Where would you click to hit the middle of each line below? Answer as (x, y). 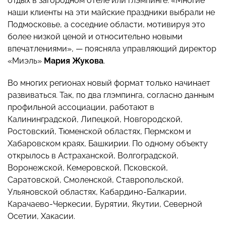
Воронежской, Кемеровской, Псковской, (88, 168)
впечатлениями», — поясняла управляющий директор (112, 49)
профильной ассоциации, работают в (81, 107)
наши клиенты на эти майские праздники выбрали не (111, 13)
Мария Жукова (74, 61)
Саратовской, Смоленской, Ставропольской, (96, 180)
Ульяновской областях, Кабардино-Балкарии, (97, 192)
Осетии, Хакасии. (41, 216)
